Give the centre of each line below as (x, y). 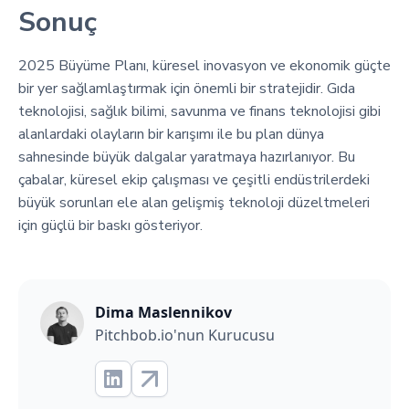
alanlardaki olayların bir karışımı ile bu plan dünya (171, 134)
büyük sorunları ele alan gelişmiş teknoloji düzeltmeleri (194, 202)
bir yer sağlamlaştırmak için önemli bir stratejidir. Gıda (187, 88)
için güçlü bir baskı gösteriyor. (110, 225)
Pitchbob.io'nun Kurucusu (185, 335)
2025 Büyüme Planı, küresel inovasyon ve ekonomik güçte (204, 65)
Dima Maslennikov (163, 312)
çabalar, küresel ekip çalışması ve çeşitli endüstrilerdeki (194, 179)
